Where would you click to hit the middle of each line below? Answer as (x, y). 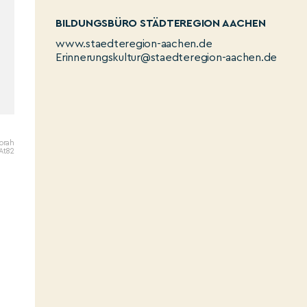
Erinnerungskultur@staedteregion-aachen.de (167, 58)
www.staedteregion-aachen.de (134, 44)
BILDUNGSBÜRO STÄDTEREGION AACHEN (161, 23)
